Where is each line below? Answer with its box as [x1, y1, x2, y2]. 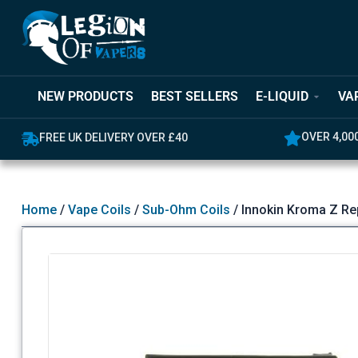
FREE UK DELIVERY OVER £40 [38, 130, 188, 144]
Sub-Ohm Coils [141, 202, 230, 218]
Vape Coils [67, 202, 131, 218]
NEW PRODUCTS [38, 89, 133, 105]
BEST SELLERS [151, 89, 239, 105]
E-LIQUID [256, 89, 309, 105]
